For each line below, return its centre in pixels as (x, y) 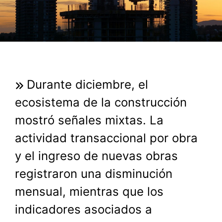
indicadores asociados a (83, 210)
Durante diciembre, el (87, 85)
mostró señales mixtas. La (89, 120)
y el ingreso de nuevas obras (96, 156)
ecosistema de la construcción (101, 103)
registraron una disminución (94, 174)
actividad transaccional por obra (106, 138)
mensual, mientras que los (89, 192)
